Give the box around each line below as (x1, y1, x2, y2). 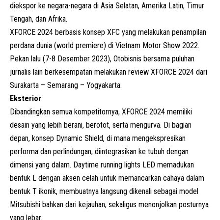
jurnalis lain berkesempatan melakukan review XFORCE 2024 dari (10, 67, 207, 77)
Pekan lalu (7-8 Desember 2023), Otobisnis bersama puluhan (10, 54, 194, 63)
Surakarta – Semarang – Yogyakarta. (10, 80, 122, 90)
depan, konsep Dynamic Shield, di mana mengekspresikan (10, 133, 186, 143)
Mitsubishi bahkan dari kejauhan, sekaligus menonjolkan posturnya (10, 199, 209, 209)
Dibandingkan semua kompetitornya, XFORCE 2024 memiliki (10, 107, 192, 116)
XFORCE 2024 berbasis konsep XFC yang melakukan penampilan (10, 27, 206, 37)
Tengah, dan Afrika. (10, 14, 67, 24)
